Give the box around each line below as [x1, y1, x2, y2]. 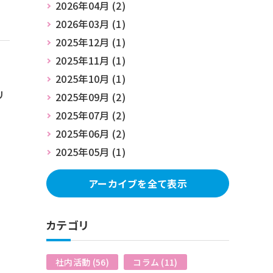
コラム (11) [133, 255, 178, 268]
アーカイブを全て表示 [88, 175, 188, 191]
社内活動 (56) [55, 255, 109, 268]
